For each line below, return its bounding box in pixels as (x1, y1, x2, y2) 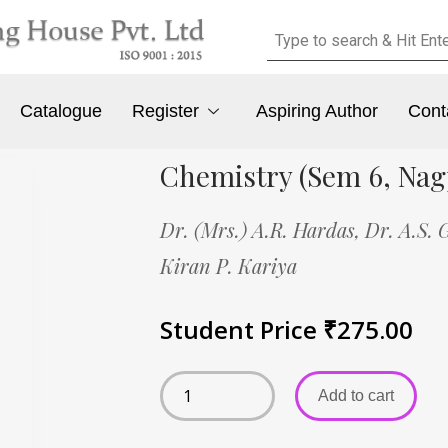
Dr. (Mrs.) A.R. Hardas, (160, 215, 365, 243)
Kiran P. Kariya (160, 251, 297, 279)
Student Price (160, 312, 323, 346)
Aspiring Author (255, 101, 378, 122)
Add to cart (318, 386, 394, 404)
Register (132, 101, 200, 122)
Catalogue (20, 101, 103, 122)
